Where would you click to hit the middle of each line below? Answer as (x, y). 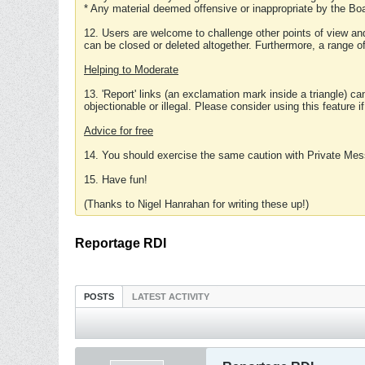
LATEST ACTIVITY (171, 297)
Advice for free (119, 131)
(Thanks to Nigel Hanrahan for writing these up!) (196, 204)
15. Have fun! (116, 180)
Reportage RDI (121, 243)
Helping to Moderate (131, 70)
